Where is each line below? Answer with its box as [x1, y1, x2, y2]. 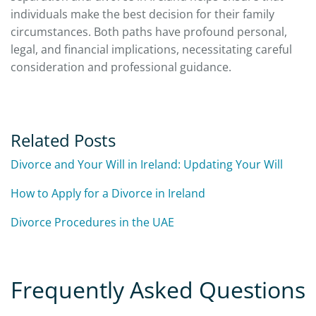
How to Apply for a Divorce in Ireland [11, 185, 205, 201]
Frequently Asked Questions [11, 274, 305, 305]
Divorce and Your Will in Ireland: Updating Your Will [11, 156, 283, 172]
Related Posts [11, 128, 120, 152]
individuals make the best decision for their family [11, 6, 274, 22]
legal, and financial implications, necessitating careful [11, 41, 292, 57]
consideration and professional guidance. [11, 59, 231, 75]
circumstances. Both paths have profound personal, [11, 23, 287, 39]
